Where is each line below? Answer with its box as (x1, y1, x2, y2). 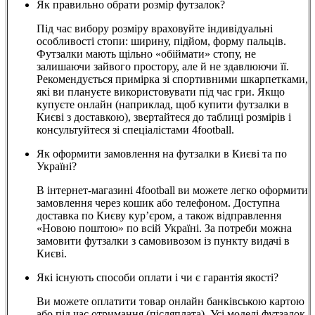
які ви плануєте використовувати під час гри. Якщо (37, 86, 285, 98)
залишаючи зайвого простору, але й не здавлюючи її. (37, 60, 289, 73)
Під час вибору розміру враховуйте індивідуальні (37, 22, 273, 35)
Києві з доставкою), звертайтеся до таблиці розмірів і (37, 111, 291, 124)
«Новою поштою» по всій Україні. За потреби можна (37, 222, 292, 235)
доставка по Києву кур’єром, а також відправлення (37, 210, 281, 222)
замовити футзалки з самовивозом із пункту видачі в (37, 235, 290, 247)
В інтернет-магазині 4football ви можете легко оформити (37, 184, 308, 197)
